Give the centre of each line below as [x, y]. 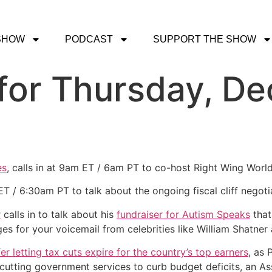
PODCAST [89, 39]
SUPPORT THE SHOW [205, 39]
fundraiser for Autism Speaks [183, 214]
